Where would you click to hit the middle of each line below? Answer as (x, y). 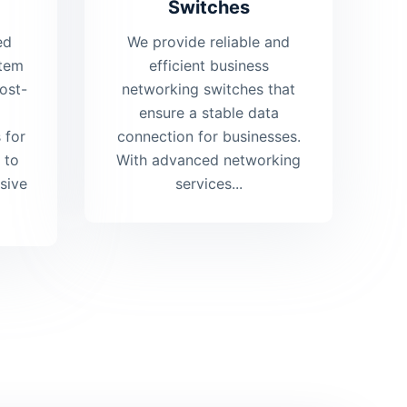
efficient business (208, 66)
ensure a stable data (208, 113)
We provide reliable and (209, 42)
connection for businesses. (208, 137)
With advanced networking (209, 160)
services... (208, 184)
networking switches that (209, 89)
